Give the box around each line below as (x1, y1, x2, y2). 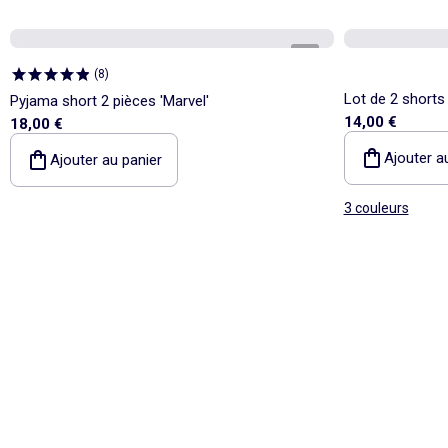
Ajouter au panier (50, 150, 162, 169)
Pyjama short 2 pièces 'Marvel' (10, 91, 209, 110)
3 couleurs (343, 199, 409, 216)
